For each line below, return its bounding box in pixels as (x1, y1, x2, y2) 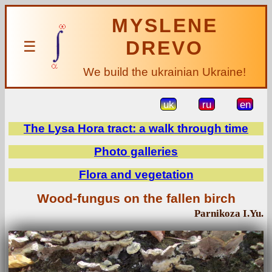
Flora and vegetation (78, 168, 194, 181)
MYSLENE (111, 15, 218, 36)
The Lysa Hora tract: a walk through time (24, 122, 248, 135)
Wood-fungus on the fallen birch (36, 191, 236, 206)
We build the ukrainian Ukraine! (83, 66, 246, 78)
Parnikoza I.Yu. (194, 208, 263, 219)
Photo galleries (94, 145, 178, 158)
